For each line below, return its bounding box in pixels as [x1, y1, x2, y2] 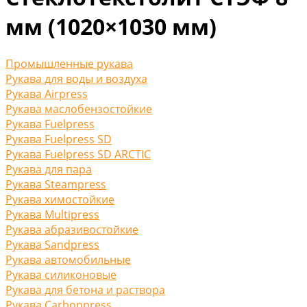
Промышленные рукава [5, 56, 133, 71]
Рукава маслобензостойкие [5, 101, 152, 116]
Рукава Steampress [5, 176, 106, 192]
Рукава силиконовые [5, 267, 116, 282]
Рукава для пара [5, 161, 92, 177]
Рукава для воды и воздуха [5, 71, 147, 86]
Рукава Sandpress [5, 236, 99, 252]
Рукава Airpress [5, 86, 88, 101]
